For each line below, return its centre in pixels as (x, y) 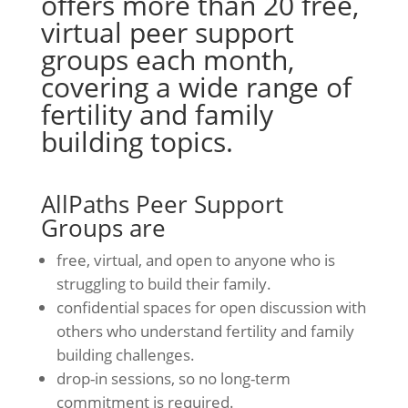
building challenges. (125, 354)
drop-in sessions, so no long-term (173, 378)
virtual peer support (167, 32)
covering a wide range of (196, 87)
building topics (133, 141)
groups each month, (167, 59)
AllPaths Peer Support (162, 204)
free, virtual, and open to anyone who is (195, 260)
